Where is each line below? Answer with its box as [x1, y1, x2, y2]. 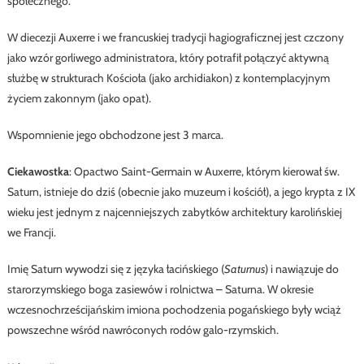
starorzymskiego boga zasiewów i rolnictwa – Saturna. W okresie [6, 281, 314, 297]
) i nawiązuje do [264, 261, 339, 276]
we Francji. [6, 224, 56, 240]
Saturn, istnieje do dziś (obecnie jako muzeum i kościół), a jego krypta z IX [6, 184, 355, 199]
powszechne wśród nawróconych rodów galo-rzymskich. [6, 322, 279, 337]
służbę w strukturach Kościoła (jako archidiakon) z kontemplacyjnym [6, 70, 330, 85]
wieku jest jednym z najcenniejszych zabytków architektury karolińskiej [6, 204, 342, 219]
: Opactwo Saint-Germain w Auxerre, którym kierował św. [68, 163, 340, 179]
